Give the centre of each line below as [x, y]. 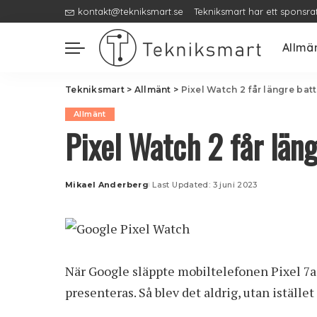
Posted [81, 190]
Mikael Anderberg [107, 185]
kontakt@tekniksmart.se [131, 11]
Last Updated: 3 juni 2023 [205, 185]
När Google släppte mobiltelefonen [168, 271]
